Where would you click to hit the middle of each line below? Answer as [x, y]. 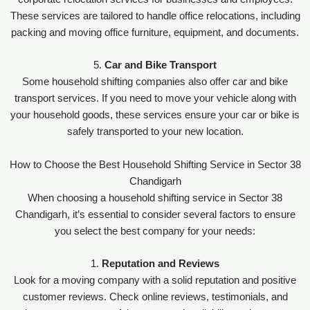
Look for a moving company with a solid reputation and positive [155, 280]
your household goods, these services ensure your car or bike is [155, 115]
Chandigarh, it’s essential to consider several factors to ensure [155, 214]
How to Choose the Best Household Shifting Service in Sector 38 [155, 164]
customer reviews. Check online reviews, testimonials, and [155, 297]
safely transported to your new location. [155, 132]
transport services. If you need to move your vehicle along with [155, 99]
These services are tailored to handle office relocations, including [155, 16]
